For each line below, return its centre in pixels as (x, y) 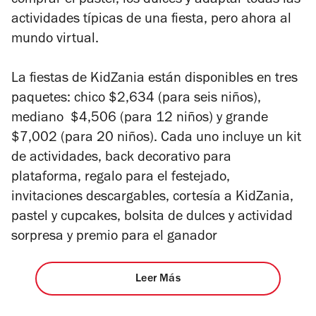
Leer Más (158, 280)
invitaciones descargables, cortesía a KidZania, (152, 198)
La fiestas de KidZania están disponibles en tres (154, 79)
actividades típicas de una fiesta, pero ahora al (151, 20)
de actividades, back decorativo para (121, 158)
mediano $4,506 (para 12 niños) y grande (140, 119)
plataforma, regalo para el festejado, (121, 178)
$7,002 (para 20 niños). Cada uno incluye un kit (156, 139)
